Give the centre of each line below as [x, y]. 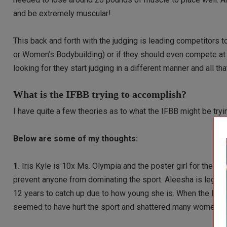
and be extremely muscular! [62, 14]
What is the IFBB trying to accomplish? [100, 94]
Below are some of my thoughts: [76, 138]
